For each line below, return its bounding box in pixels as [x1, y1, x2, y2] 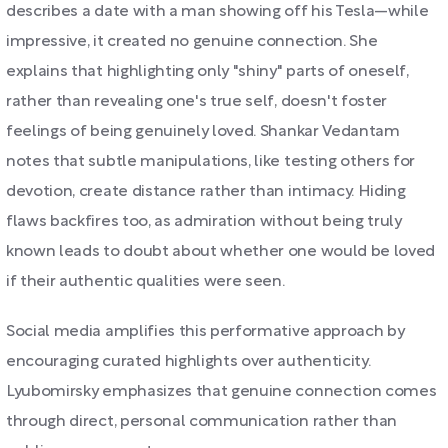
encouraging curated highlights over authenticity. [6, 355, 371, 369]
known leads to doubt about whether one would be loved [6, 245, 436, 259]
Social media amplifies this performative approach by [6, 325, 405, 339]
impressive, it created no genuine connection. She [6, 35, 378, 49]
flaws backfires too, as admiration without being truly [6, 215, 402, 229]
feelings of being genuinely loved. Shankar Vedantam [6, 125, 400, 139]
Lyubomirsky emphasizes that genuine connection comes [6, 385, 437, 399]
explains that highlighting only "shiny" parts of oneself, [6, 65, 409, 79]
